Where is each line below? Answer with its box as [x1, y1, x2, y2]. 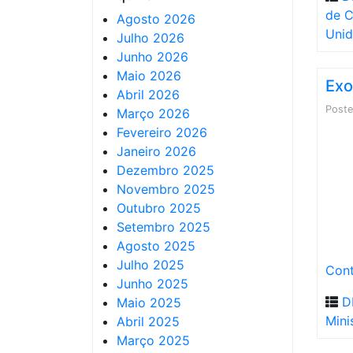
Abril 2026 [117, 87, 180, 102]
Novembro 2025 [117, 181, 215, 197]
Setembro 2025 [117, 219, 210, 235]
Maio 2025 [117, 295, 181, 310]
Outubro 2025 [117, 200, 201, 216]
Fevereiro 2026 [117, 124, 207, 140]
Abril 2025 [117, 314, 180, 329]
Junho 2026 [117, 49, 188, 65]
